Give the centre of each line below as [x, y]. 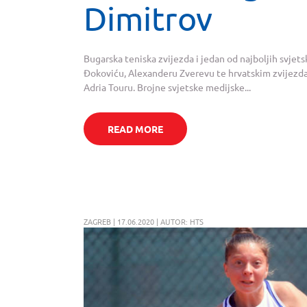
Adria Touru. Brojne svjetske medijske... [167, 87]
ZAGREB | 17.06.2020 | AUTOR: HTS [144, 222]
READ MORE [135, 129]
